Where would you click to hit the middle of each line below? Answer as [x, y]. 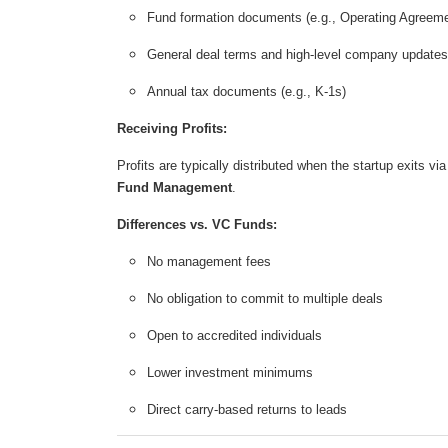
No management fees [209, 262]
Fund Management [174, 188]
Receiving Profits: [172, 129]
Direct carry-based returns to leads [247, 410]
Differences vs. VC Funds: [197, 225]
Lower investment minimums [230, 373]
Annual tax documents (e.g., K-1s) [246, 92]
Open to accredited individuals [234, 336]
